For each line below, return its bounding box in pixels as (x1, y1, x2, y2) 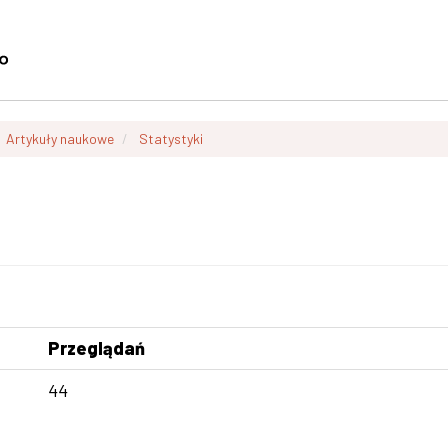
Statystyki (139, 130, 203, 147)
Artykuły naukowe (6, 130, 114, 147)
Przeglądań (48, 337, 145, 359)
